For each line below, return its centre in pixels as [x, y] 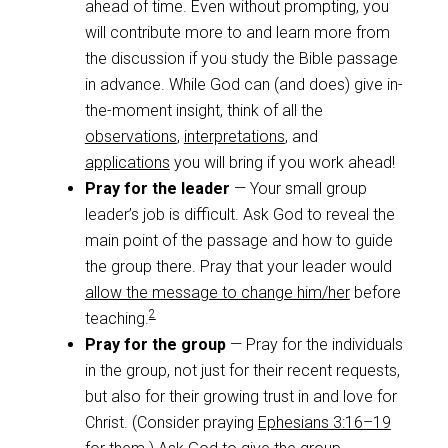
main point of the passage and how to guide [238, 240]
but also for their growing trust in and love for [240, 396]
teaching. [116, 318]
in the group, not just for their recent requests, [242, 370]
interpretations [234, 136]
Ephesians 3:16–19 [324, 422]
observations [130, 136]
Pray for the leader [157, 188]
